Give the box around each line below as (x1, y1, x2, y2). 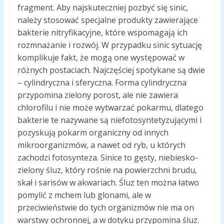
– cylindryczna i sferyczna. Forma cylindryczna (17, 77, 186, 88)
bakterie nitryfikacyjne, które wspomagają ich (17, 27, 187, 38)
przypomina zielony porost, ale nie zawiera (17, 89, 178, 101)
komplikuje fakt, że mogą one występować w (17, 52, 184, 63)
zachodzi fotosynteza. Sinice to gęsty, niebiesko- (17, 152, 198, 163)
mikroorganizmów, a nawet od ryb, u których (17, 139, 185, 151)
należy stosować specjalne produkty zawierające (17, 14, 198, 26)
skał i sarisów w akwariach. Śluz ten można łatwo (17, 177, 199, 188)
